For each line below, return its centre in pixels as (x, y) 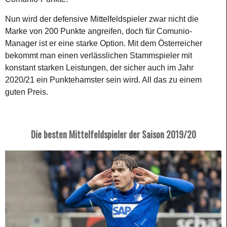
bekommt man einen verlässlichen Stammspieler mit (99, 55)
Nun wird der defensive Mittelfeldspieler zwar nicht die (102, 19)
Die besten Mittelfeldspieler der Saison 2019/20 (113, 134)
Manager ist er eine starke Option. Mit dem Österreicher (104, 43)
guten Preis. (27, 92)
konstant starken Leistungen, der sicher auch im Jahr (99, 67)
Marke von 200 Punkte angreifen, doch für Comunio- (99, 31)
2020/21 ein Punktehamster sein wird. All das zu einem (103, 80)
